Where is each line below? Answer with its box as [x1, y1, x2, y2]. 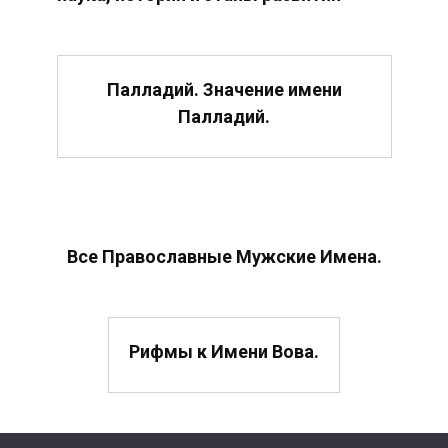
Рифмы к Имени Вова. [129, 341, 319, 363]
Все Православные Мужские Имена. [66, 245, 382, 267]
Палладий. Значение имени [106, 78, 342, 100]
